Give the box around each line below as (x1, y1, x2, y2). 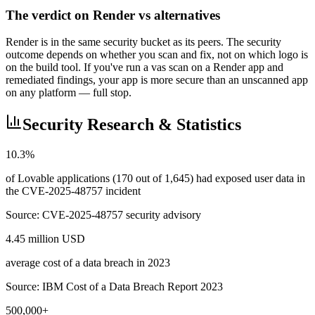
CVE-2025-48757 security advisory (42, 209, 201, 221)
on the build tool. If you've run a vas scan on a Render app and (6, 61, 283, 74)
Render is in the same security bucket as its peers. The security (6, 36, 281, 49)
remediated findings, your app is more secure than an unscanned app (6, 74, 308, 86)
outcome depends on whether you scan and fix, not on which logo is (6, 49, 308, 61)
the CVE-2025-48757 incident (6, 185, 141, 198)
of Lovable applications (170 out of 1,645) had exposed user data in (6, 172, 305, 185)
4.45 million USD (6, 233, 85, 245)
